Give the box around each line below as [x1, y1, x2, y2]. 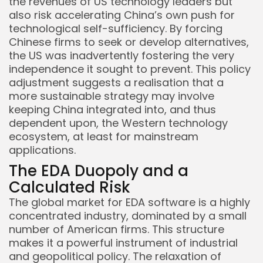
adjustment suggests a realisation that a [9, 75, 224, 90]
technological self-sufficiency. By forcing [9, 21, 222, 36]
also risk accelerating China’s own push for [9, 8, 235, 23]
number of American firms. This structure [9, 222, 224, 237]
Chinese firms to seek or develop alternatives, [9, 35, 249, 50]
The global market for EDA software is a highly [9, 195, 250, 210]
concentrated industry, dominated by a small [9, 208, 247, 224]
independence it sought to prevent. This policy [9, 62, 251, 77]
